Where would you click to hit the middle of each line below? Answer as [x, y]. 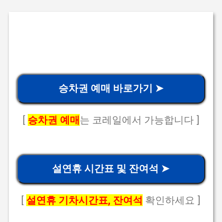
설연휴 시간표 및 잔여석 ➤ [111, 168]
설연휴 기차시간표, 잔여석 [85, 200]
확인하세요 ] [172, 200]
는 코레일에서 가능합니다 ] [139, 120]
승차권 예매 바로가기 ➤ [111, 88]
